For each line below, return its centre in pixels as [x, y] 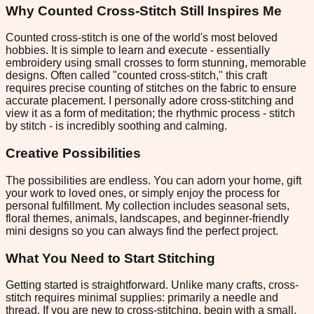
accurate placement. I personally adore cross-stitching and [150, 101]
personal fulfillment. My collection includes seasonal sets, [148, 205]
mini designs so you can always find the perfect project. [142, 231]
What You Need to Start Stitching [110, 258]
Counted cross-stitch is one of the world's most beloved [142, 38]
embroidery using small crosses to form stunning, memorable [156, 63]
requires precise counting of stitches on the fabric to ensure [151, 88]
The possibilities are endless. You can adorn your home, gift [153, 180]
